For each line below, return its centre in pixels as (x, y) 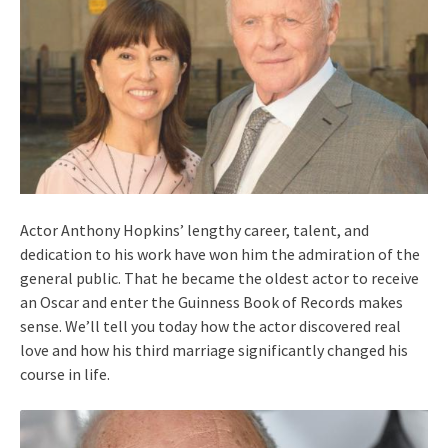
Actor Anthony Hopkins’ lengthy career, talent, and (194, 229)
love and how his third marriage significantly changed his (214, 349)
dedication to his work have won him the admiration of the (220, 253)
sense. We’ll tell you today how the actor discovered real (210, 325)
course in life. (65, 373)
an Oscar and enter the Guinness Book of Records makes (211, 301)
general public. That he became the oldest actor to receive (219, 277)
